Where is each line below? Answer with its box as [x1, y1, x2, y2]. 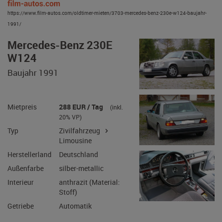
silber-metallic [65, 182, 115, 192]
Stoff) [65, 208, 86, 219]
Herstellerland [8, 166, 57, 177]
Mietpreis [8, 113, 41, 124]
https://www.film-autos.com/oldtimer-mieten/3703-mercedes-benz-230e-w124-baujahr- [7, 9, 207, 16]
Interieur [8, 197, 38, 208]
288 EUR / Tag [65, 113, 115, 124]
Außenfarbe [8, 182, 49, 192]
